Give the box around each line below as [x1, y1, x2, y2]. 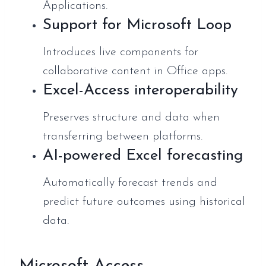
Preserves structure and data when [43, 111, 220, 123]
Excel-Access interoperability [43, 82, 238, 99]
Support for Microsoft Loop [43, 17, 232, 33]
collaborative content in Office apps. [43, 65, 227, 77]
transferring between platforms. [43, 130, 202, 142]
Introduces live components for [43, 46, 198, 58]
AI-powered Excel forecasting [43, 147, 243, 164]
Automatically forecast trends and [43, 176, 217, 189]
